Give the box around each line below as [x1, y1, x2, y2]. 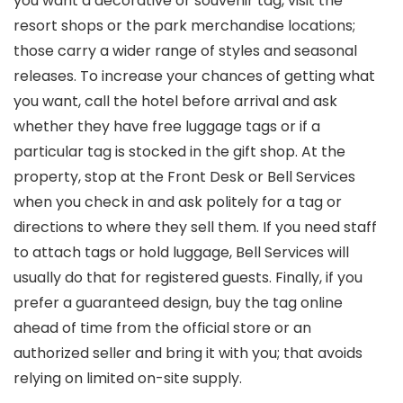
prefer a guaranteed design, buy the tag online [13, 292, 343, 313]
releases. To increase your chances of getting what [13, 66, 375, 86]
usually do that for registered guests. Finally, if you [13, 267, 363, 288]
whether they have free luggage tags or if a [13, 116, 320, 137]
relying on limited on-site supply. [13, 368, 242, 389]
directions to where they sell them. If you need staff [13, 217, 377, 237]
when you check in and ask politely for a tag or [13, 192, 342, 212]
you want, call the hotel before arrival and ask [13, 91, 337, 112]
